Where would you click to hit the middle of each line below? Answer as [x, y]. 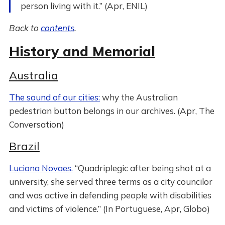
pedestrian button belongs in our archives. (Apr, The [111, 111]
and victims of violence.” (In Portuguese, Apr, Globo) [109, 209]
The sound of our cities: [54, 97]
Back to [25, 28]
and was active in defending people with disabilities [110, 195]
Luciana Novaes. [41, 168]
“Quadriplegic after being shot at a [142, 168]
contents [57, 28]
